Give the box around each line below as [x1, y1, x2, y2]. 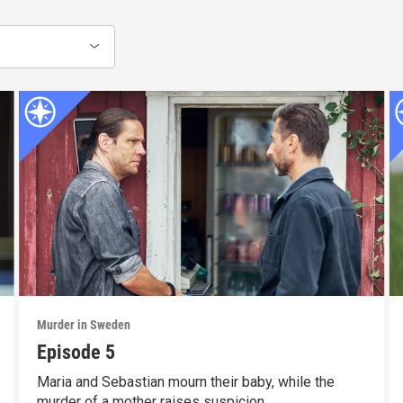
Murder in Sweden [36, 318, 130, 333]
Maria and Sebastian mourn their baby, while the [36, 373, 335, 391]
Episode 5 [36, 341, 115, 364]
